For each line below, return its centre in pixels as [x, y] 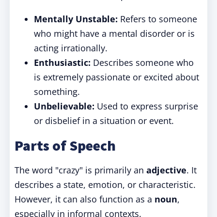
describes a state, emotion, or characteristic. [105, 185]
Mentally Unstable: [76, 19]
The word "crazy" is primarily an [80, 170]
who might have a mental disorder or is [114, 33]
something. [57, 92]
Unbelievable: [64, 106]
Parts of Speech [65, 145]
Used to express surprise [146, 106]
